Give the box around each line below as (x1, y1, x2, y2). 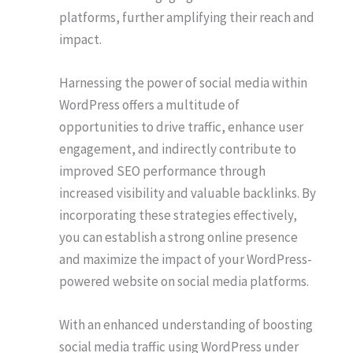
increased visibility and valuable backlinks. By (59, 184, 316, 203)
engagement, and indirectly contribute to (59, 140, 296, 158)
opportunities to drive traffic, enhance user (59, 118, 303, 136)
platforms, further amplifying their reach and (59, 8, 314, 26)
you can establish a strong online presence (59, 229, 298, 247)
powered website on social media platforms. (59, 273, 309, 291)
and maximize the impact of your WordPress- (59, 251, 312, 269)
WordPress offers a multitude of (59, 96, 240, 114)
